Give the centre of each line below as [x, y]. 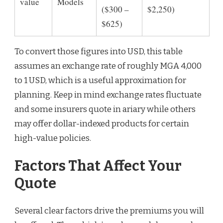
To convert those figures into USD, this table [99, 52]
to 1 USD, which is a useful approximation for [100, 81]
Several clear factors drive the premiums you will [109, 211]
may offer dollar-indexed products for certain [102, 124]
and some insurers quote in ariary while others [105, 110]
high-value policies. [53, 138]
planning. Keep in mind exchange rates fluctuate [108, 95]
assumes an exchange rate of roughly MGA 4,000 [108, 66]
